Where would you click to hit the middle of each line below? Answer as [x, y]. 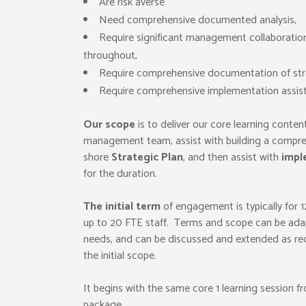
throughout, [110, 56]
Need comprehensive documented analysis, [198, 20]
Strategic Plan [147, 158]
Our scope [109, 125]
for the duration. [120, 174]
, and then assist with [232, 158]
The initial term [122, 207]
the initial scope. [120, 256]
